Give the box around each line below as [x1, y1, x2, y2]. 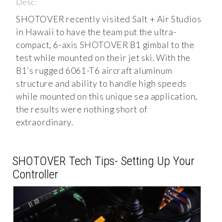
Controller [12, 166, 58, 181]
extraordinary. [16, 116, 73, 127]
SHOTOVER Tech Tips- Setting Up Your [12, 153, 194, 168]
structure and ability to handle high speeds [16, 78, 187, 89]
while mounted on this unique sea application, [16, 91, 198, 102]
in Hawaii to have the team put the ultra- [16, 26, 177, 37]
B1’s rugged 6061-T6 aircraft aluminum [16, 65, 172, 76]
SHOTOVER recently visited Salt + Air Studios [16, 13, 202, 24]
